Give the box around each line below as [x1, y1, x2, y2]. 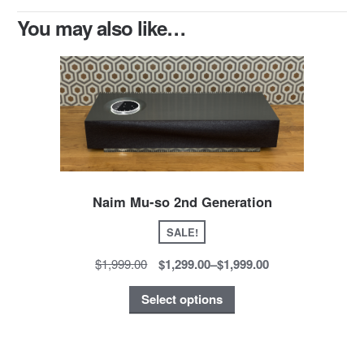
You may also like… [16, 14, 185, 42]
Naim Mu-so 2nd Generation [92, 191, 272, 211]
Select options [141, 290, 223, 309]
